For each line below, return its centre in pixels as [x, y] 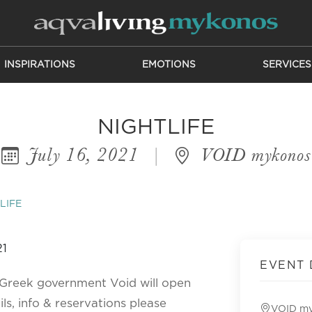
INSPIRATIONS [39, 65]
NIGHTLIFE [156, 127]
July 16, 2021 [84, 155]
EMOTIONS [169, 65]
